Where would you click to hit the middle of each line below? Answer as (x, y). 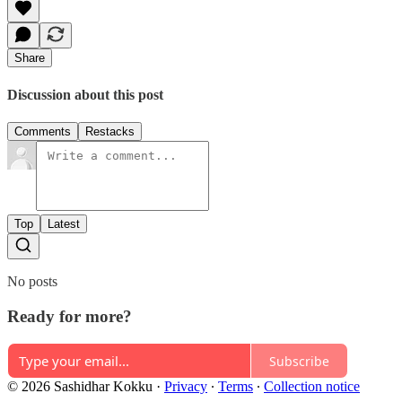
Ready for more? (70, 316)
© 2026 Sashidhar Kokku (80, 387)
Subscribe (299, 361)
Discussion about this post (85, 94)
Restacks (110, 131)
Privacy (186, 387)
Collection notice (312, 387)
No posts (32, 281)
